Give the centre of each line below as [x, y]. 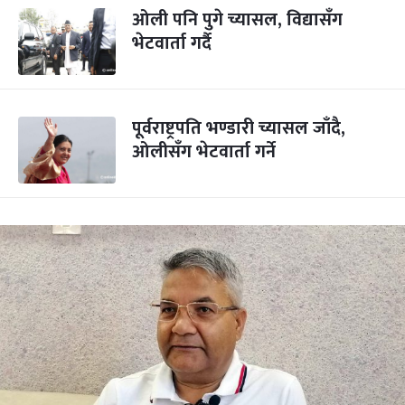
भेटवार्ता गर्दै [172, 43]
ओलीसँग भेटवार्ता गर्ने [204, 152]
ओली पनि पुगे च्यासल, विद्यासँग [237, 20]
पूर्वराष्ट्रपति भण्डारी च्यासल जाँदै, [239, 128]
